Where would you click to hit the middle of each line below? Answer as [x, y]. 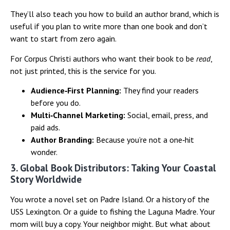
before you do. [56, 103]
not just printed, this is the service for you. [83, 71]
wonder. [44, 152]
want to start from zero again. [63, 39]
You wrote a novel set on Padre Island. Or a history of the [110, 199]
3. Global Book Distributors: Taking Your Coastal [113, 168]
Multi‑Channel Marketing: [78, 115]
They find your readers [160, 90]
